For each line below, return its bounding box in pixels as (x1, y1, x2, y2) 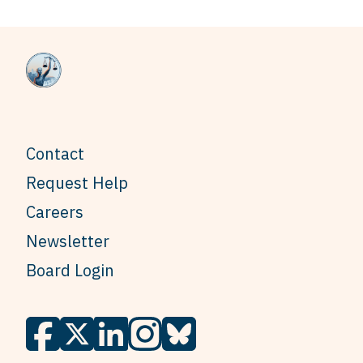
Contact (26, 143, 84, 165)
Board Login (26, 259, 114, 282)
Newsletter (26, 230, 109, 253)
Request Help (26, 172, 128, 194)
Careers (26, 201, 83, 224)
